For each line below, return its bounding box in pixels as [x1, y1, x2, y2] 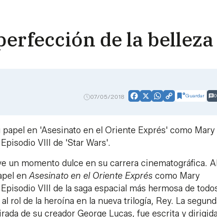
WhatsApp [157, 94, 194, 104]
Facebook [134, 94, 169, 104]
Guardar [186, 92, 204, 99]
